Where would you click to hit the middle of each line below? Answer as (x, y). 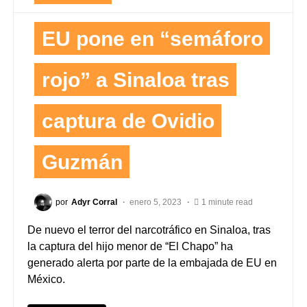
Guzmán (82, 162)
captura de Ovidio (128, 121)
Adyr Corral (94, 202)
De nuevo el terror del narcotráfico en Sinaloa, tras (149, 230)
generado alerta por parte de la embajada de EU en (152, 263)
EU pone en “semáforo (152, 38)
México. (46, 280)
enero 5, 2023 (156, 202)
